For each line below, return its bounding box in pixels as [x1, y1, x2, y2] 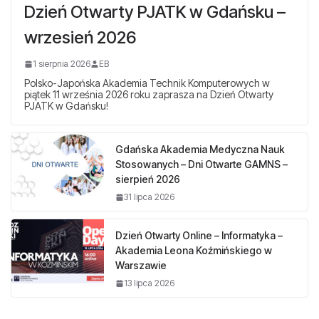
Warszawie [115, 258, 167, 271]
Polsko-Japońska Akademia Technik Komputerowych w [24, 76, 270, 89]
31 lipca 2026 [124, 191, 174, 202]
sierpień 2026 [115, 172, 180, 185]
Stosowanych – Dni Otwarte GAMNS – [115, 157, 288, 170]
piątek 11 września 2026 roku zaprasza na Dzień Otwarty [24, 88, 273, 100]
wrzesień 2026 [24, 26, 136, 48]
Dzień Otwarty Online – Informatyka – [115, 229, 283, 241]
